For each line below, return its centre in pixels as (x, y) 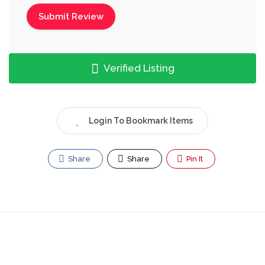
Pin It (194, 159)
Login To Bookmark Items (141, 121)
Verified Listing (138, 68)
